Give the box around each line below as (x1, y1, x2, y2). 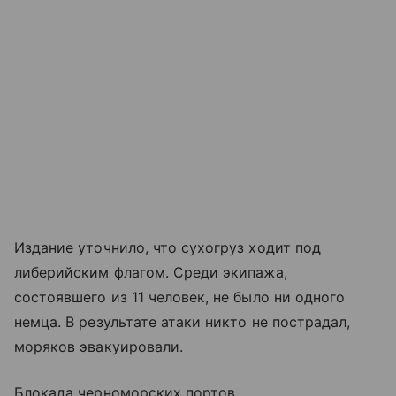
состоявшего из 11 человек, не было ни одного (14, 288, 346, 307)
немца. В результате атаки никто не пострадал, (14, 313, 351, 331)
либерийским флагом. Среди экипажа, (14, 263, 287, 282)
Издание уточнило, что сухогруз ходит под (14, 239, 321, 257)
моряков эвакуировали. (14, 338, 184, 356)
